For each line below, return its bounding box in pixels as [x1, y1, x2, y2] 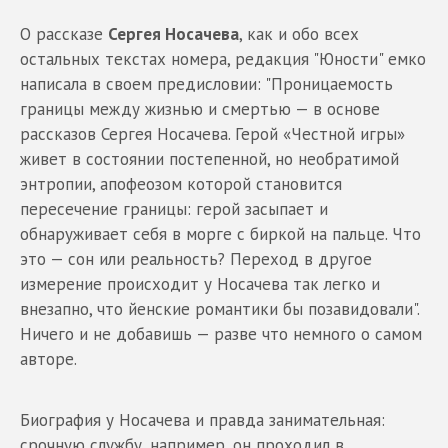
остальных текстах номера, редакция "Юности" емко [20, 47, 426, 70]
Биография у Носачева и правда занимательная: [20, 408, 385, 431]
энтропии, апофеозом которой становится [20, 172, 342, 195]
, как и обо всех [239, 22, 359, 45]
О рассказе [20, 22, 108, 45]
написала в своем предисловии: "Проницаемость [20, 72, 393, 95]
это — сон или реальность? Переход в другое [20, 247, 372, 270]
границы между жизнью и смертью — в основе [20, 97, 380, 120]
